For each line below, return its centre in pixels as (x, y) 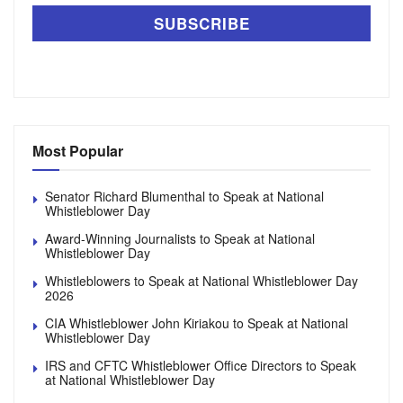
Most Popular (78, 151)
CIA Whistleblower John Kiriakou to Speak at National (197, 323)
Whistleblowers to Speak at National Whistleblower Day (201, 281)
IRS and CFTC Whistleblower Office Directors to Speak (201, 366)
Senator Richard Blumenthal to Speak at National (184, 197)
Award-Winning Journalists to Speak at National (180, 239)
